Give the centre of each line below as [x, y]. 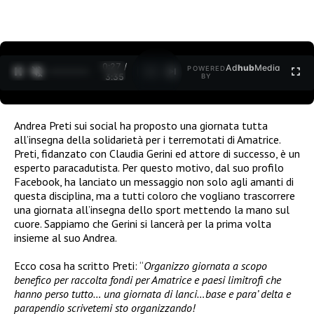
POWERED [207, 69]
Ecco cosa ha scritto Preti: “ [79, 265]
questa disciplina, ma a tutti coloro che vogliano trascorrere [155, 195]
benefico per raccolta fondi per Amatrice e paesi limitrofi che [148, 279]
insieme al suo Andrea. [66, 237]
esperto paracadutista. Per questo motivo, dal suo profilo [149, 167]
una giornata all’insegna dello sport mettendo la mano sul [152, 209]
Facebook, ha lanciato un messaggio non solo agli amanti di [154, 181]
